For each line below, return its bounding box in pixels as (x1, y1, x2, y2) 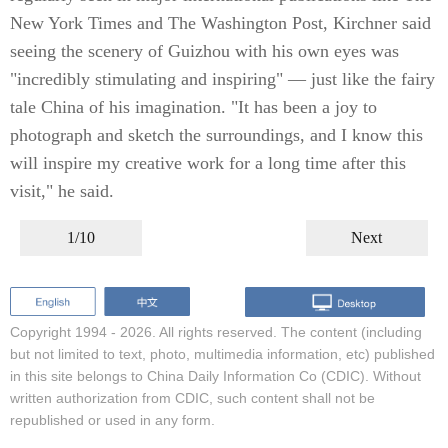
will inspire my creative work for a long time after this (10, 153, 406, 173)
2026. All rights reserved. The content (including (120, 323, 422, 340)
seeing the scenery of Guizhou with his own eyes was (10, 41, 399, 61)
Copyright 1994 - (10, 323, 120, 340)
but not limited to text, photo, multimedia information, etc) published (10, 345, 435, 362)
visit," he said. (10, 181, 114, 201)
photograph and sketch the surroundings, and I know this (10, 125, 423, 145)
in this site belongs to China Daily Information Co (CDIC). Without (10, 367, 421, 384)
